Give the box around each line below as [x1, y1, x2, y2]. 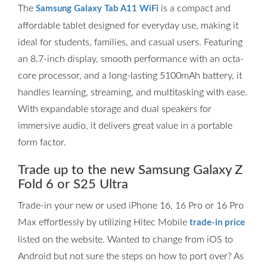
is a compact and [159, 4, 231, 13]
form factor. [18, 138, 66, 147]
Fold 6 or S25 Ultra [18, 178, 128, 191]
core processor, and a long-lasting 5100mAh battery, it [18, 71, 242, 80]
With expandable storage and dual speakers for [18, 104, 212, 114]
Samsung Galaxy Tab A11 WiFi [36, 4, 159, 13]
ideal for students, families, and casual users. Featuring [18, 38, 243, 47]
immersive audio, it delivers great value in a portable [18, 121, 232, 131]
